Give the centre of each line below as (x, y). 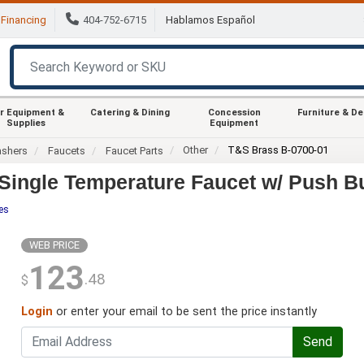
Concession (234, 112)
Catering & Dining (130, 112)
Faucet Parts (135, 150)
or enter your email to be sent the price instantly (184, 311)
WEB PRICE (54, 245)
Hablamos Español (210, 20)
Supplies (26, 123)
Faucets (67, 150)
